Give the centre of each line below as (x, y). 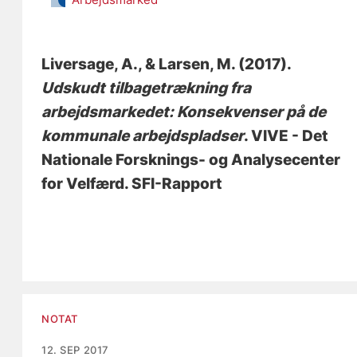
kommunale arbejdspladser (143, 136)
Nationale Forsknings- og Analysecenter (191, 160)
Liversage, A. (90, 65)
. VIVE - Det (286, 136)
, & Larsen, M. (187, 65)
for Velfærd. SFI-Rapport (132, 184)
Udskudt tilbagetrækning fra (147, 88)
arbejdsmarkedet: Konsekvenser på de (184, 112)
